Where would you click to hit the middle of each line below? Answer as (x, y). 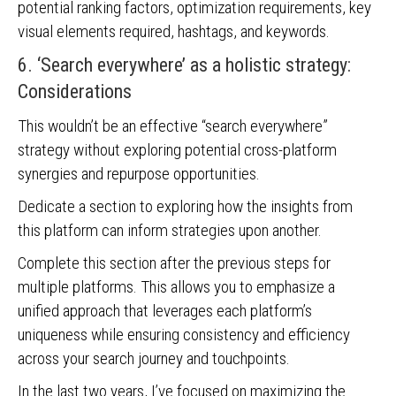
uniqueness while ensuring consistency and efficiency (184, 335)
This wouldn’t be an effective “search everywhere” (173, 126)
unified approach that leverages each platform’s (165, 311)
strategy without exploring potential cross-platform (177, 150)
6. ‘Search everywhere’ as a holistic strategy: (184, 65)
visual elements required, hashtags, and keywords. (175, 31)
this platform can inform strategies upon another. (171, 230)
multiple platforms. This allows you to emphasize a (176, 287)
